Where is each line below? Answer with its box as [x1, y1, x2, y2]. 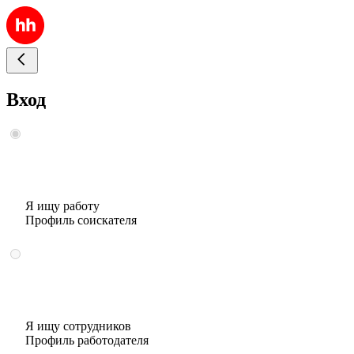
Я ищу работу [25, 198, 100, 213]
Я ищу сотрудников [25, 318, 131, 333]
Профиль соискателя [25, 213, 137, 227]
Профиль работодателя [25, 333, 149, 347]
